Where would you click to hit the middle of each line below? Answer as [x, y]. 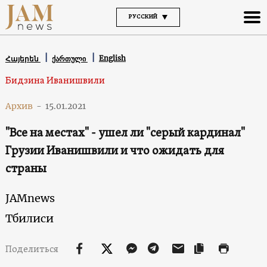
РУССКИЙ [143, 17]
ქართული [69, 58]
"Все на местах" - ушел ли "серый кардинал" [125, 133]
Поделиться [32, 249]
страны [26, 169]
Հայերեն [23, 58]
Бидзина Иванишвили [55, 81]
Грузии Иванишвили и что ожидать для [114, 151]
